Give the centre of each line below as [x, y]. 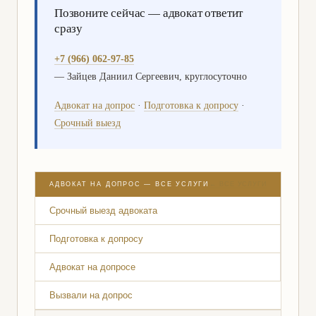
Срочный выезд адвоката [103, 210]
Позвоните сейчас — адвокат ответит [149, 12]
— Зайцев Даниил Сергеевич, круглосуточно [151, 76]
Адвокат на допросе [92, 267]
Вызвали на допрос [91, 295]
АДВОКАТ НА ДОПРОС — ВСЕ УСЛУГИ [129, 184]
